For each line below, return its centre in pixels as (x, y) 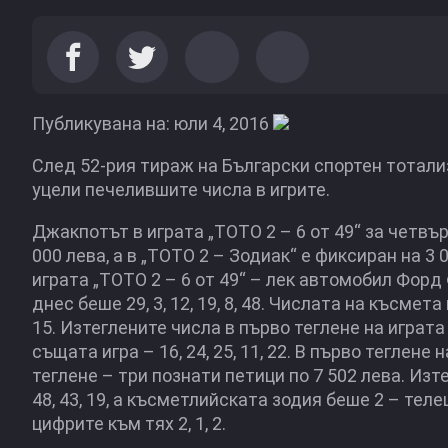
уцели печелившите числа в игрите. (181, 189)
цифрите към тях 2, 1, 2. (129, 423)
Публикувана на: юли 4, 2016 (152, 123)
